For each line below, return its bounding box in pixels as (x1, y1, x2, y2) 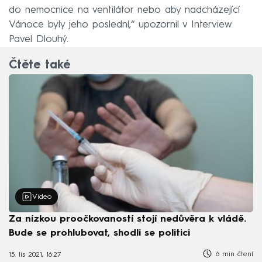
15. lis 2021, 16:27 (9, 251, 61, 259)
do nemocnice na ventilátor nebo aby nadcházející (9, 5, 240, 15)
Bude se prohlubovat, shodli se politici (9, 228, 190, 238)
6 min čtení (213, 250, 253, 258)
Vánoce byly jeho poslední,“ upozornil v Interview (9, 19, 232, 30)
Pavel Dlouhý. (9, 34, 68, 44)
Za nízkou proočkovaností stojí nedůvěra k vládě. (9, 214, 246, 224)
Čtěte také (9, 60, 70, 72)
